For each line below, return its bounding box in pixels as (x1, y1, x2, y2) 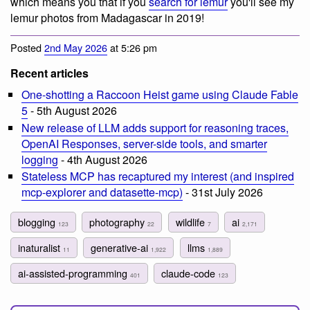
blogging (18, 214, 58, 229)
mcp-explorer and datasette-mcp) (21, 184, 183, 201)
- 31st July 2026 (183, 184, 263, 201)
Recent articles (10, 65, 89, 82)
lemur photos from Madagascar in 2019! (10, 9, 204, 26)
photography (89, 214, 148, 229)
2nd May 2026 (44, 40, 107, 55)
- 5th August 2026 (28, 102, 117, 119)
